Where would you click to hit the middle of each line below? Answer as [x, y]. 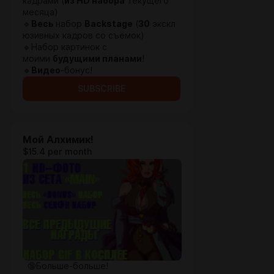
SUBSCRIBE [102, 89]
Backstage [109, 24]
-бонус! [81, 70]
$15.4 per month [57, 152]
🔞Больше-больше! [65, 266]
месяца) [40, 12]
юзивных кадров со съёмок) [83, 35]
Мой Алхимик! [58, 140]
